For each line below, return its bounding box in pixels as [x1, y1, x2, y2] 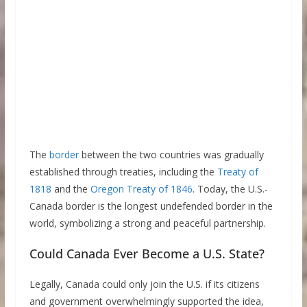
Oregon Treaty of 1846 [90, 182, 193, 195]
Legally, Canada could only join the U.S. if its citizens [29, 277, 260, 291]
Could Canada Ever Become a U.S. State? [29, 245, 265, 262]
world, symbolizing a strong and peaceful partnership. [29, 216, 266, 230]
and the [51, 182, 90, 195]
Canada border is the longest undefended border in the [29, 199, 273, 212]
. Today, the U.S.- [192, 182, 268, 195]
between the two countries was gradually [78, 147, 264, 161]
